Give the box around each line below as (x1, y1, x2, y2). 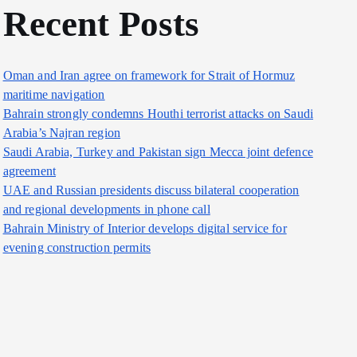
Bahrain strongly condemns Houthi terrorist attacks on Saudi (2, 107, 313, 120)
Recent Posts (2, 4, 200, 44)
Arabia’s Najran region (2, 126, 121, 139)
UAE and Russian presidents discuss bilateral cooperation (2, 183, 300, 197)
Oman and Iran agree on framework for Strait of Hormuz (2, 69, 296, 82)
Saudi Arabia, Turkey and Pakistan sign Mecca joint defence (2, 145, 313, 159)
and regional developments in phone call (2, 202, 210, 216)
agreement (2, 164, 56, 178)
